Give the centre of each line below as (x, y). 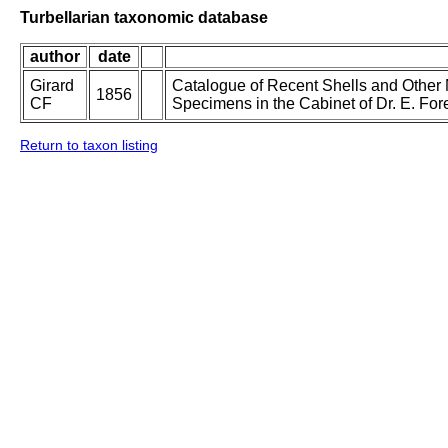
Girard (52, 86)
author (55, 57)
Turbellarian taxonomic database (144, 17)
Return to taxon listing (89, 145)
